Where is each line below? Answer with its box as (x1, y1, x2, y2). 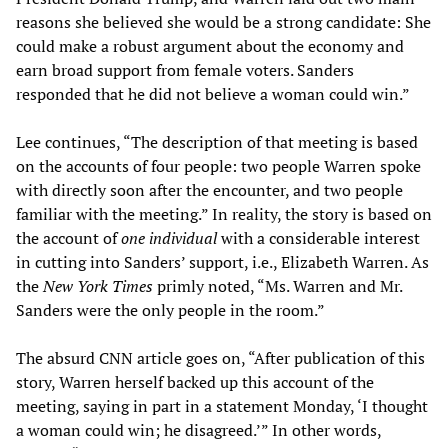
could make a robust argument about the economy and (16, 34, 404, 57)
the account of (16, 226, 121, 249)
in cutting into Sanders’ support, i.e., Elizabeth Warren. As (16, 250, 429, 273)
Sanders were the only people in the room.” (16, 298, 325, 321)
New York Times (43, 274, 153, 297)
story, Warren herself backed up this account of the (16, 370, 374, 393)
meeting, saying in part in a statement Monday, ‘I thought (16, 394, 428, 417)
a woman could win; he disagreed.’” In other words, (16, 418, 381, 441)
